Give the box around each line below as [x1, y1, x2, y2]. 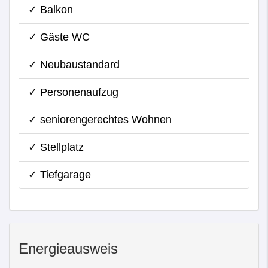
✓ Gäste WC [28, 31, 90, 43]
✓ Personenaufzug [28, 86, 118, 98]
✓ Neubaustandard [28, 59, 120, 71]
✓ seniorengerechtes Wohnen [28, 114, 172, 126]
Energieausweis [19, 240, 118, 257]
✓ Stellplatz [28, 141, 84, 153]
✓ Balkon [28, 4, 73, 16]
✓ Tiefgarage [28, 169, 91, 181]
